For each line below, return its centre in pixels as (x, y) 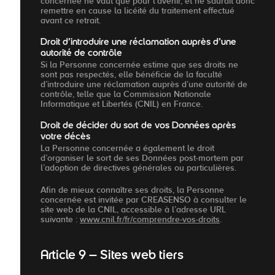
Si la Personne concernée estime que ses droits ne (139, 64)
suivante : (60, 219)
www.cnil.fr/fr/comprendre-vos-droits (150, 219)
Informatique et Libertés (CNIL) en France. (122, 103)
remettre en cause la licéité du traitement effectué (137, 10)
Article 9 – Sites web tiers (112, 256)
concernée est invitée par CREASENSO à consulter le (144, 199)
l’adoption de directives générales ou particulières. (138, 167)
